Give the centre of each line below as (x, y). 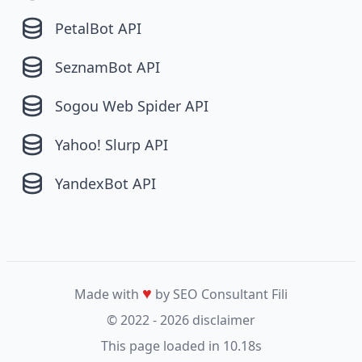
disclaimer (224, 320)
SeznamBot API (107, 67)
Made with (108, 294)
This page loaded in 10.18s (181, 345)
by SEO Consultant (212, 294)
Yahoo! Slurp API (112, 144)
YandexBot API (105, 183)
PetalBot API (98, 28)
